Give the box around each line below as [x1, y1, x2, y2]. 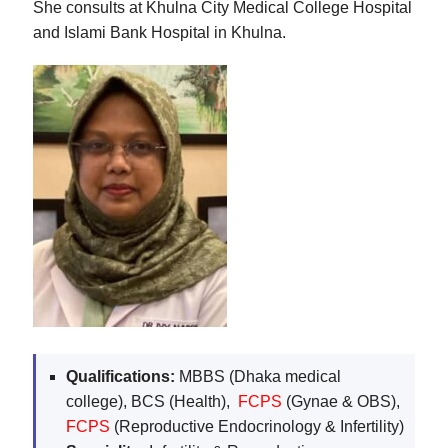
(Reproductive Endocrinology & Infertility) [110, 417, 404, 435]
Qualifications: [66, 367, 175, 385]
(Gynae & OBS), [282, 392, 400, 410]
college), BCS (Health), [66, 392, 238, 410]
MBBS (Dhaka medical [175, 367, 341, 385]
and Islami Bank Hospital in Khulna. [33, 23, 286, 41]
